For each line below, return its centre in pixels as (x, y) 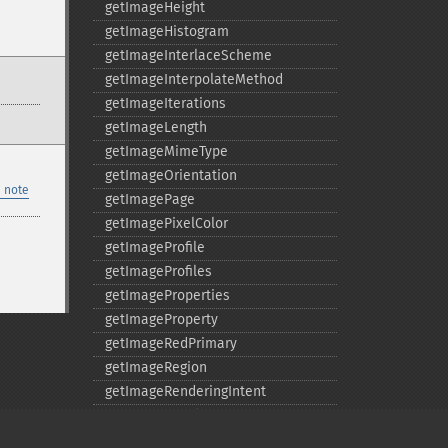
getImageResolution (168, 415)
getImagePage (149, 199)
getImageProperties (167, 295)
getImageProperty (161, 319)
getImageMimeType (166, 151)
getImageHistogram (166, 31)
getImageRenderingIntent (185, 391)
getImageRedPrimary (170, 343)
